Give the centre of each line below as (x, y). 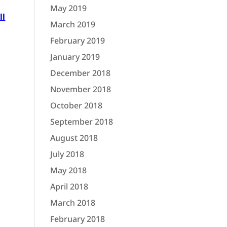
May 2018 (68, 170)
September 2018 (81, 122)
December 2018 (80, 73)
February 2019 (77, 41)
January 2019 (75, 57)
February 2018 (77, 219)
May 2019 (68, 8)
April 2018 (69, 186)
